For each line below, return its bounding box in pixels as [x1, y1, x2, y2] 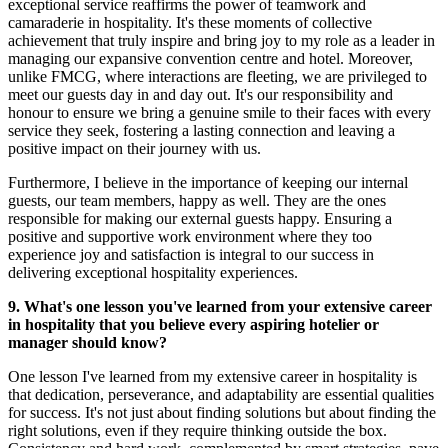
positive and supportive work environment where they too [8, 228, 372, 246]
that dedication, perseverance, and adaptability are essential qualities [8, 386, 434, 404]
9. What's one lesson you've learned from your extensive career [8, 298, 432, 316]
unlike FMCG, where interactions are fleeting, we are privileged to [8, 68, 427, 86]
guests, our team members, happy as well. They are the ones [8, 192, 386, 210]
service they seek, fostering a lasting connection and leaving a [8, 122, 395, 140]
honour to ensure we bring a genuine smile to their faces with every [8, 104, 431, 122]
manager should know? [8, 334, 171, 352]
